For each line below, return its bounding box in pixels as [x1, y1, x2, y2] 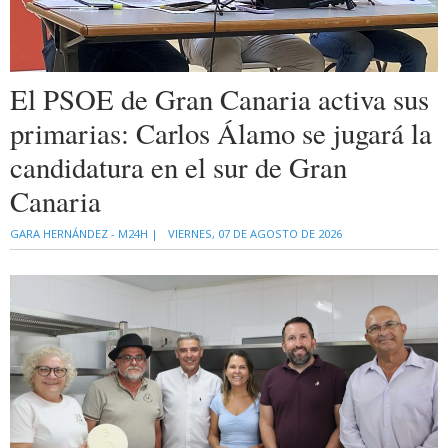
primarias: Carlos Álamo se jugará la [10, 113, 432, 152]
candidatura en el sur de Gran [10, 147, 347, 186]
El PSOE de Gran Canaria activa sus [10, 79, 429, 118]
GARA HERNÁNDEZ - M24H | [10, 225, 158, 241]
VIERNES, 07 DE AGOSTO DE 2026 [168, 225, 342, 241]
